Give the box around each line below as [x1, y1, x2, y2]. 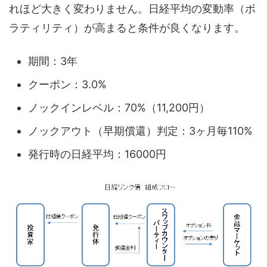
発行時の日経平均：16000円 [28, 147, 166, 160]
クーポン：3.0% [28, 77, 107, 91]
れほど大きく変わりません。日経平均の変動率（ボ [9, 2, 256, 15]
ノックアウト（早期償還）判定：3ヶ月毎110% [28, 124, 253, 137]
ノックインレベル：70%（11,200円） [28, 101, 210, 114]
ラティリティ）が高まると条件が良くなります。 [9, 21, 245, 35]
